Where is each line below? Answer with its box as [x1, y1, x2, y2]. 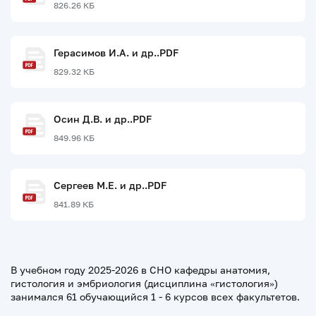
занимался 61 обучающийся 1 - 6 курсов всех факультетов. [11, 291, 300, 303]
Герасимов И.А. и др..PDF [54, 47, 178, 59]
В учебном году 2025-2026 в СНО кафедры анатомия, [11, 264, 270, 276]
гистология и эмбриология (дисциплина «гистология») [11, 277, 278, 289]
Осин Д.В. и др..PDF [54, 113, 152, 125]
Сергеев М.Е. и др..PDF [54, 179, 166, 191]
